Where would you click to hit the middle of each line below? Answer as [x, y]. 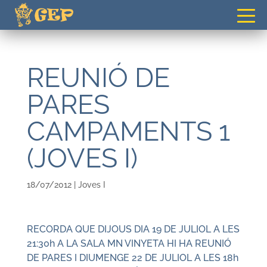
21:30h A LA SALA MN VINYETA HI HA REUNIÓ [129, 243]
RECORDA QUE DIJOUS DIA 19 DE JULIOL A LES [133, 229]
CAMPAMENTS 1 [128, 131]
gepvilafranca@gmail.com [147, 10]
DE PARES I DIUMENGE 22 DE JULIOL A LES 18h [132, 258]
